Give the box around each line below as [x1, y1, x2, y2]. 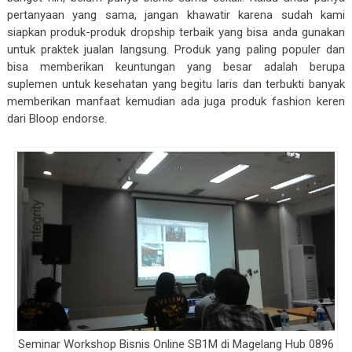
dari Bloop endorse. [6, 112, 107, 126]
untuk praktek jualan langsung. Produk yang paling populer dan [6, 42, 346, 57]
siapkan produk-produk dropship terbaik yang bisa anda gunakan [6, 25, 346, 39]
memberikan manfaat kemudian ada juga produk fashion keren [6, 94, 346, 108]
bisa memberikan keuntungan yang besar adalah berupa [6, 60, 346, 74]
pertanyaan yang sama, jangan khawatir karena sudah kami [6, 8, 346, 22]
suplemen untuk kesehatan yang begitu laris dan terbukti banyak [6, 77, 346, 91]
